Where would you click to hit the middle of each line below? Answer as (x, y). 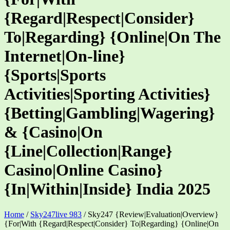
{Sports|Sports (55, 75)
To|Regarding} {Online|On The (112, 37)
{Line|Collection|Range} (88, 151)
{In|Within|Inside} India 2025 (107, 189)
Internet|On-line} (65, 56)
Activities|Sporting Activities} (107, 94)
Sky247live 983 (56, 214)
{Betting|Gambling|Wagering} (110, 113)
